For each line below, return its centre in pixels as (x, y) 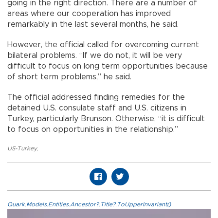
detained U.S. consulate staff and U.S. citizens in (97, 108)
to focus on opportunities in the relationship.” (93, 129)
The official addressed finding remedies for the (96, 97)
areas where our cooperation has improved (89, 13)
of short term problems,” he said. (69, 77)
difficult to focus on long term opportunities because (108, 66)
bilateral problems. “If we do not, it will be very (95, 55)
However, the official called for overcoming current (103, 45)
